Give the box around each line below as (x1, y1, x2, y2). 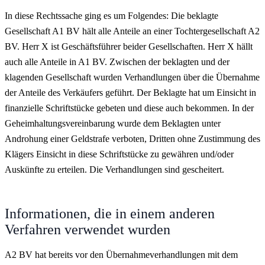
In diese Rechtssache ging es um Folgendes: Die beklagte (5, 10, 218, 21)
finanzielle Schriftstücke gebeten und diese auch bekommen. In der (5, 102, 254, 113)
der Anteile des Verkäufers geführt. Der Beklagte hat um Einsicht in (5, 87, 256, 98)
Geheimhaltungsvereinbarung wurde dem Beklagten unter (5, 118, 221, 128)
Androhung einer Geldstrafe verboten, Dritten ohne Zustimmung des (5, 133, 260, 144)
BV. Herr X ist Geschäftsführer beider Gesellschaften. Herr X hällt (5, 41, 253, 51)
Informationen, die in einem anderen (5, 205, 215, 221)
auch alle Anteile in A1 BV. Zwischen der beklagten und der (5, 56, 230, 67)
